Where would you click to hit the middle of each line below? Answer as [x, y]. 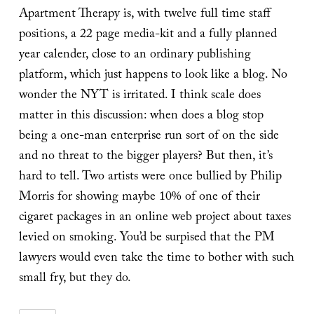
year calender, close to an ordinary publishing [135, 56]
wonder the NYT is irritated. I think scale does [139, 97]
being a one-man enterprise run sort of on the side [149, 137]
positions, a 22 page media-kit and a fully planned [148, 36]
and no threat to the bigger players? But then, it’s [145, 158]
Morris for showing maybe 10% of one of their [139, 198]
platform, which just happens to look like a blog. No [153, 76]
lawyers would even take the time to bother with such [156, 259]
